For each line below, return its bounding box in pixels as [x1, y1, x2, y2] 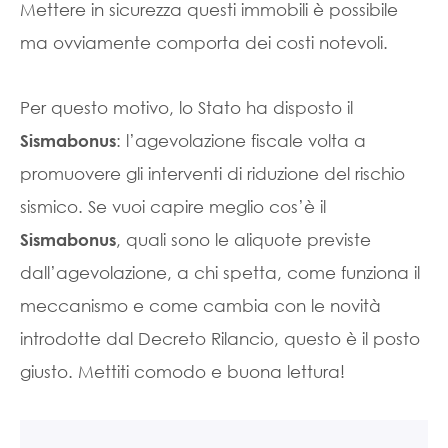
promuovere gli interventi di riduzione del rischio [20, 163, 405, 184]
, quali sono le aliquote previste [116, 229, 371, 250]
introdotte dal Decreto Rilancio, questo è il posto [20, 328, 420, 349]
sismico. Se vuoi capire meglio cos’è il [20, 196, 326, 217]
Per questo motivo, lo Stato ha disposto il [20, 97, 353, 118]
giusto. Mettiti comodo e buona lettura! [20, 361, 345, 382]
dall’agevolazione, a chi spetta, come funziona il [20, 262, 420, 283]
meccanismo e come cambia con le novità [20, 295, 381, 316]
